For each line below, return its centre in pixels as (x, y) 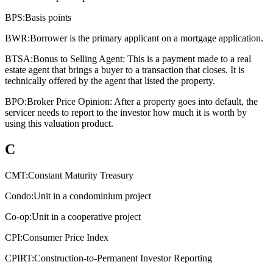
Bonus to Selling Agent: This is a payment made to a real (142, 58)
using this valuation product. (59, 123)
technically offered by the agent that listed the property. (110, 80)
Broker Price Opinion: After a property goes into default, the (142, 101)
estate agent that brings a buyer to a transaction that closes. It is (125, 69)
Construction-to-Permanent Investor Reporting (123, 258)
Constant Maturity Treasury (81, 175)
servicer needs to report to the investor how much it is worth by (126, 112)
